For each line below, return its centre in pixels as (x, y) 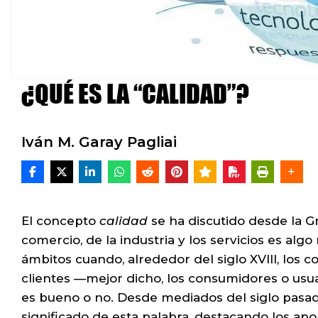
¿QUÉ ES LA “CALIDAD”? (135, 94)
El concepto (60, 221)
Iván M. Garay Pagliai (99, 142)
